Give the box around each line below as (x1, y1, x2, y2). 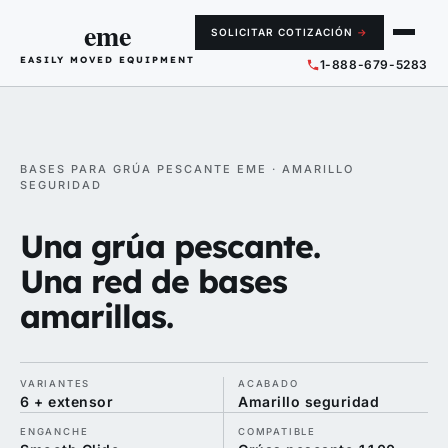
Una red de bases (20, 261, 287, 301)
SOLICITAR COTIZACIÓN (210, 25, 353, 38)
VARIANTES (20, 378, 91, 389)
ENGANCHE (20, 426, 89, 437)
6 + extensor (20, 393, 113, 410)
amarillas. (20, 296, 174, 336)
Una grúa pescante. (20, 226, 320, 266)
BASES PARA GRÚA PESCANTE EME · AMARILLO (20, 162, 354, 176)
